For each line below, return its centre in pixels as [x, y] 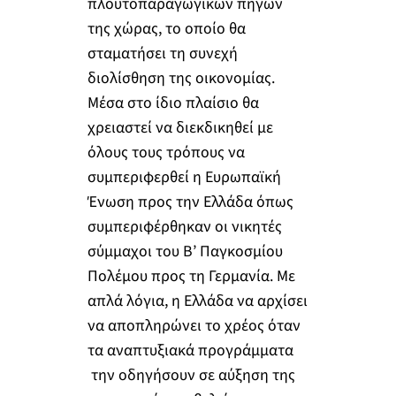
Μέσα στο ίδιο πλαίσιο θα [173, 103]
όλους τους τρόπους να [166, 153]
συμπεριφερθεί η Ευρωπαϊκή [184, 178]
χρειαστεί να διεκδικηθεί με [180, 128]
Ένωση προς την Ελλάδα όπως [190, 202]
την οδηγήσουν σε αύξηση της [191, 376]
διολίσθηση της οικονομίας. [181, 79]
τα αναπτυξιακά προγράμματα [190, 351]
